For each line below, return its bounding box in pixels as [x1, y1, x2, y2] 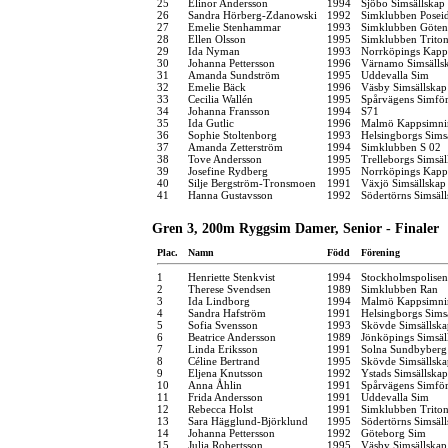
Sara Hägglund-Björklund [188, 414, 308, 427]
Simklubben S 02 [361, 140, 441, 153]
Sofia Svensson [188, 318, 258, 331]
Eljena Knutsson [188, 366, 263, 379]
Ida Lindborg [188, 294, 250, 307]
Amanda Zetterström [188, 140, 283, 153]
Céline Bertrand [188, 354, 260, 367]
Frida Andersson [188, 390, 263, 403]
